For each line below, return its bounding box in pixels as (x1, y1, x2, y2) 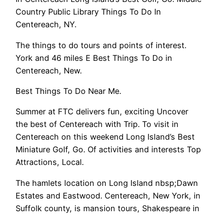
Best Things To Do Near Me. (16, 86, 121, 96)
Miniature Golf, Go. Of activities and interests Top (16, 145, 201, 155)
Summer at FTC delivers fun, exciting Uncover (16, 107, 188, 117)
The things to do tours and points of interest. (16, 40, 186, 50)
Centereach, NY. (16, 19, 76, 30)
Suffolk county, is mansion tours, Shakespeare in (16, 203, 200, 213)
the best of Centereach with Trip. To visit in (16, 119, 179, 129)
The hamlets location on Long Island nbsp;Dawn (16, 178, 198, 188)
